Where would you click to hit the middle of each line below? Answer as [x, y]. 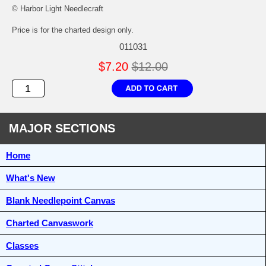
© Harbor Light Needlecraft [58, 9]
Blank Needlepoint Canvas [61, 201]
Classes [22, 246]
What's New [31, 178]
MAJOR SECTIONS [62, 129]
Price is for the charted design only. [73, 30]
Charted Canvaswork [50, 223]
